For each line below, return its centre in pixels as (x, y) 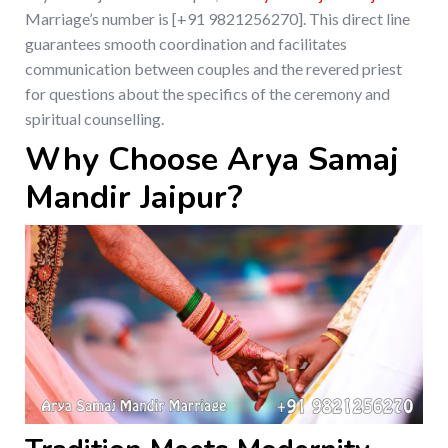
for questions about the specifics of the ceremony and (207, 94)
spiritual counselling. (94, 119)
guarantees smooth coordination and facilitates (186, 44)
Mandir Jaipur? (134, 198)
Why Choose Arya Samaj (212, 160)
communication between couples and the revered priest (213, 69)
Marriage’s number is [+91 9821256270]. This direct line (217, 19)
